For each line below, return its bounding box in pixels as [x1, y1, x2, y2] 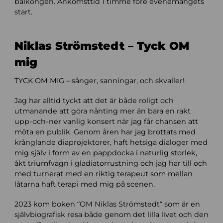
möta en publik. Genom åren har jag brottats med [14, 127, 196, 136]
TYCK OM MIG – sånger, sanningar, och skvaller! [14, 76, 185, 85]
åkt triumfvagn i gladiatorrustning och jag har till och [14, 158, 207, 168]
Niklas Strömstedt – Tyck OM [14, 39, 189, 53]
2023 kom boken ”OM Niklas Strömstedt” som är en [14, 200, 200, 209]
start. [14, 7, 32, 16]
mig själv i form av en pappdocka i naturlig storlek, [14, 148, 197, 157]
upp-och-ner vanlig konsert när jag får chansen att [14, 116, 198, 126]
